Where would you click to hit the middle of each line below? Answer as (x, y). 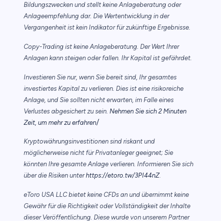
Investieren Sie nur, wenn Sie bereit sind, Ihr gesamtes (100, 77)
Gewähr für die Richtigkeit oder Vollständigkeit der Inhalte (107, 206)
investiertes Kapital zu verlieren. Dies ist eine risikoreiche (104, 89)
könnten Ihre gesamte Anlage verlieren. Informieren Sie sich (109, 164)
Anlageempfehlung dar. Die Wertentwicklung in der (96, 16)
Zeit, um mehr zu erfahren (60, 123)
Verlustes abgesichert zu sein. (67, 111)
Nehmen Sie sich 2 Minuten (148, 111)
